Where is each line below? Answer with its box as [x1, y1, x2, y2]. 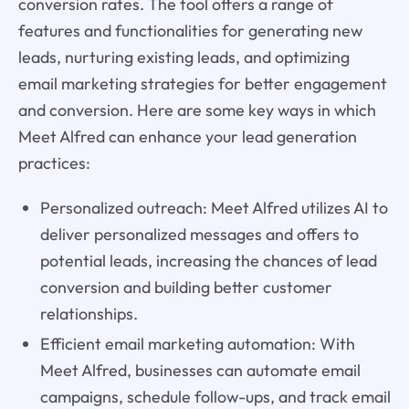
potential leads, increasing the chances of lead [39, 250, 377, 272]
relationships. [39, 303, 138, 325]
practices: [17, 152, 90, 174]
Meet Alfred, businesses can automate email [39, 360, 361, 382]
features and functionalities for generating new [17, 20, 362, 42]
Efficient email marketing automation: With [39, 333, 355, 355]
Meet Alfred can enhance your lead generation [17, 126, 357, 148]
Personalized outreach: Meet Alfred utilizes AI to [39, 197, 388, 219]
